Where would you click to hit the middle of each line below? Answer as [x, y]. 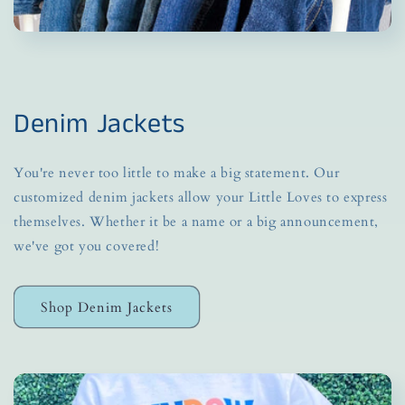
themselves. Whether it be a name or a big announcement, [197, 221]
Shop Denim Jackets [107, 307]
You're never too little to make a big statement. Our [177, 173]
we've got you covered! [87, 246]
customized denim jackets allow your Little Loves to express [201, 197]
